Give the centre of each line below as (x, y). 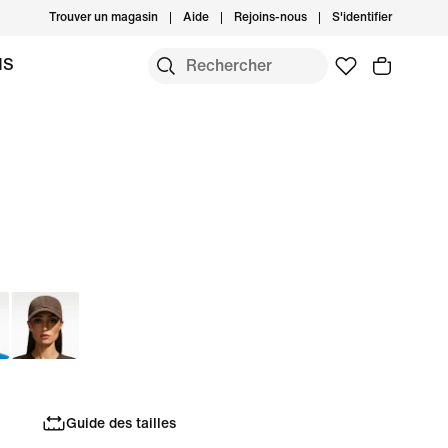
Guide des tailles (121, 423)
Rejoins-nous (270, 17)
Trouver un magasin (103, 17)
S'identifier (362, 17)
